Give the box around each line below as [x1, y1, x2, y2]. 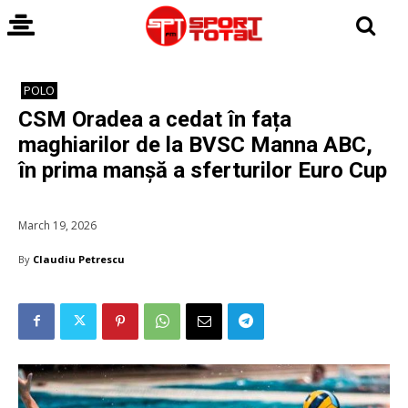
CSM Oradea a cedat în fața [18, 107, 291, 132]
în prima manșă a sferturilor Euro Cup [18, 158, 387, 183]
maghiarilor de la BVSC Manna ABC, [18, 132, 372, 158]
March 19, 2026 [18, 217, 97, 233]
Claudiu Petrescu [33, 251, 125, 266]
